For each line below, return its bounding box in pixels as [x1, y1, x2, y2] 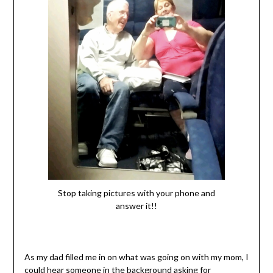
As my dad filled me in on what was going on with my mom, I [24, 252, 249, 263]
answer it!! [116, 200, 157, 211]
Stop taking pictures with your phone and [58, 188, 215, 199]
